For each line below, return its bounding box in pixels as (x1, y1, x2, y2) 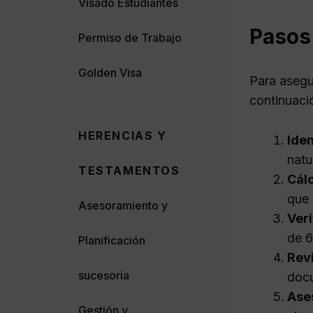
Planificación (78, 233, 145, 247)
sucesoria (78, 268, 129, 282)
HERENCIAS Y (78, 128, 167, 143)
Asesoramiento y (78, 198, 168, 212)
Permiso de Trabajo (78, 30, 182, 45)
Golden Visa (78, 65, 142, 80)
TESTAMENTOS (78, 163, 180, 177)
